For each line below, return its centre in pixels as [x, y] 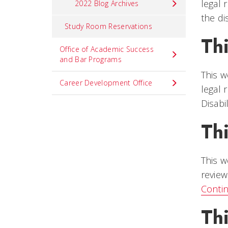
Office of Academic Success [107, 49]
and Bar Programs [91, 59]
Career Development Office [106, 83]
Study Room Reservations [108, 26]
